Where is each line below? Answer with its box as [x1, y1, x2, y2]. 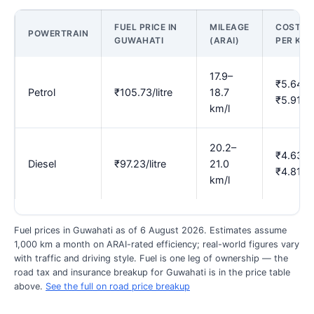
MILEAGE [210, 21, 250, 32]
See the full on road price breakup [46, 281, 190, 292]
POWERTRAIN [28, 27, 88, 39]
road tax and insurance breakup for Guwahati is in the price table [14, 267, 290, 278]
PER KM [275, 34, 309, 46]
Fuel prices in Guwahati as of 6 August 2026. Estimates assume [14, 225, 287, 236]
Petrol [28, 86, 55, 98]
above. [14, 281, 46, 292]
